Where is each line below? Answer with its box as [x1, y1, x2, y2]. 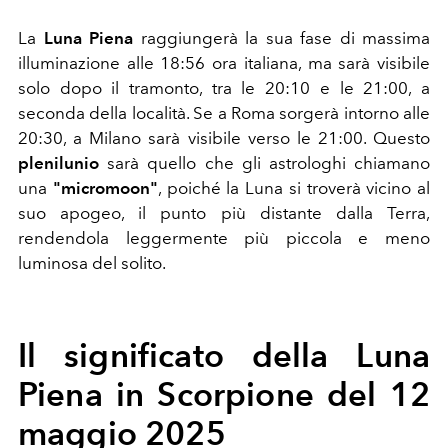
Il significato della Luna [18, 334, 430, 375]
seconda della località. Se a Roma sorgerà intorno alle [18, 102, 430, 123]
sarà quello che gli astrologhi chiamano [99, 152, 430, 173]
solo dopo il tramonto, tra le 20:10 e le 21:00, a [18, 77, 430, 98]
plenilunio [18, 152, 99, 173]
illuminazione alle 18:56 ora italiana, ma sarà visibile [18, 52, 430, 73]
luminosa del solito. [18, 252, 166, 273]
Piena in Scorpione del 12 [18, 373, 430, 414]
